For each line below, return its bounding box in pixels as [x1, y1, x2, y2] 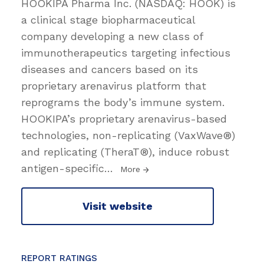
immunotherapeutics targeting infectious [21, 46, 230, 59]
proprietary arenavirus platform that [21, 79, 206, 92]
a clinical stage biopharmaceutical [21, 13, 195, 26]
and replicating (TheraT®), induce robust [21, 145, 229, 158]
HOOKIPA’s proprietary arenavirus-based [21, 112, 227, 125]
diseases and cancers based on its [21, 62, 198, 75]
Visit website [82, 200, 153, 213]
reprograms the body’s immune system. [21, 95, 225, 108]
